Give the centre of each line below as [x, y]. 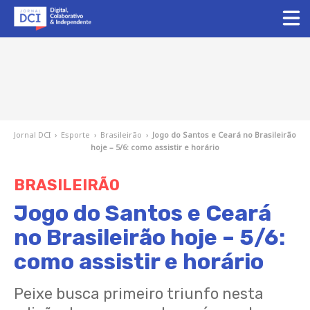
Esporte [75, 135]
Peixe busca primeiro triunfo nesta [139, 294]
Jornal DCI [32, 135]
